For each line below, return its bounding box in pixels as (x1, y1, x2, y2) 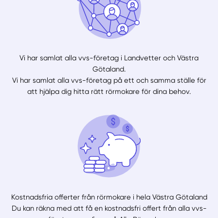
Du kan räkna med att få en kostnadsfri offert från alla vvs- (11, 203, 207, 213)
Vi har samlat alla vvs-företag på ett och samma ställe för (12, 76, 206, 85)
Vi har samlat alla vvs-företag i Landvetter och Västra (19, 54, 199, 63)
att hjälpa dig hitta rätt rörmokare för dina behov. (27, 87, 191, 96)
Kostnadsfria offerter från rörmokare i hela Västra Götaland (11, 192, 207, 201)
